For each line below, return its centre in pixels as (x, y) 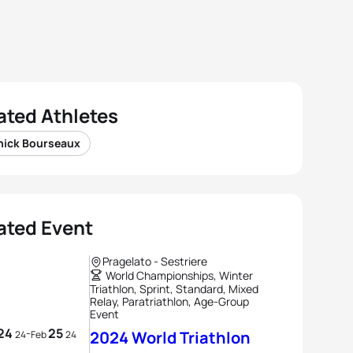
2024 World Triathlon (170, 338)
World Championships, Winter (179, 275)
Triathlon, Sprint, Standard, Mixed (174, 289)
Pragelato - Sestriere (155, 261)
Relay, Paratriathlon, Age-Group (169, 301)
